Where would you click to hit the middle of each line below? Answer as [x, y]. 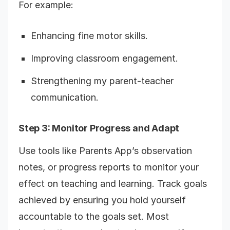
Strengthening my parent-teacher [102, 81]
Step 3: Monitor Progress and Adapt [99, 128]
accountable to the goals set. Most [94, 216]
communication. [65, 97]
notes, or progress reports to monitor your [109, 167]
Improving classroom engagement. [104, 58]
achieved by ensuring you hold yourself [102, 200]
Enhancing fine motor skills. [89, 36]
